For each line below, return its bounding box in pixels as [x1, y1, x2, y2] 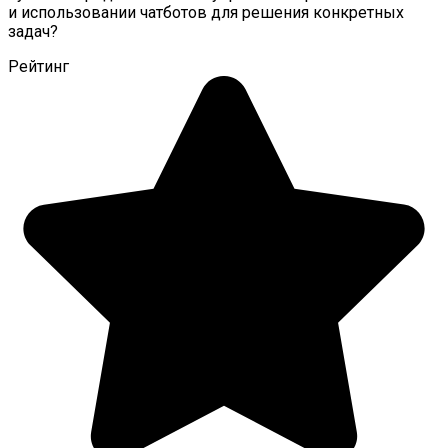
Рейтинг [8, 57, 69, 77]
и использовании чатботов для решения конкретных [8, 3, 404, 23]
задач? [8, 22, 58, 42]
